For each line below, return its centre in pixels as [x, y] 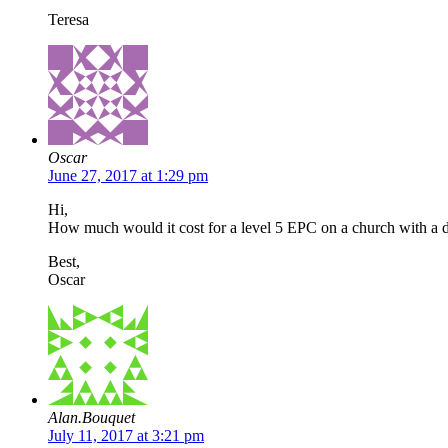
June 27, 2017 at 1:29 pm [128, 175]
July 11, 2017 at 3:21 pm [126, 435]
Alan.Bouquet [91, 417]
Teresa [68, 19]
